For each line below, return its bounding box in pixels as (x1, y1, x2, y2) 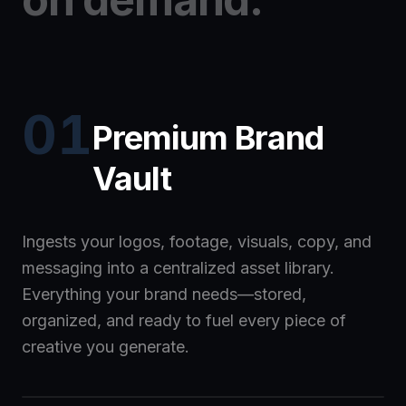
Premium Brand (92, 118, 324, 158)
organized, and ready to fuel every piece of (22, 311, 346, 330)
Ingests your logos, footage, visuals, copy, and (22, 232, 372, 251)
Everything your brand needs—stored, (22, 285, 306, 304)
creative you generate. (22, 337, 189, 356)
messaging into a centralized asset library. (22, 258, 334, 277)
